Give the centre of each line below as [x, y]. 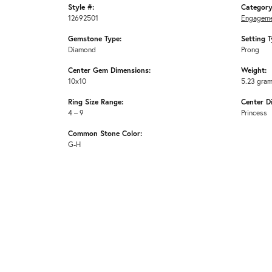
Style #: [81, 6]
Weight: [254, 70]
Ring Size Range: [96, 101]
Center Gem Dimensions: [109, 70]
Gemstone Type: [95, 38]
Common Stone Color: [105, 133]
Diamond [82, 49]
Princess [254, 112]
